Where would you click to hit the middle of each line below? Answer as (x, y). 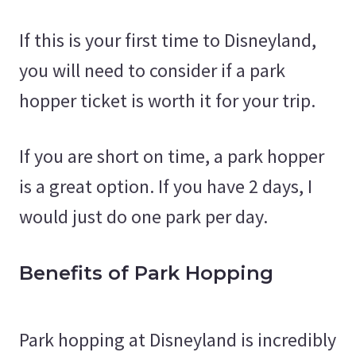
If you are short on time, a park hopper (172, 156)
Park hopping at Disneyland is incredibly (178, 339)
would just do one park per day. (143, 216)
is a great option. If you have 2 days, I (166, 186)
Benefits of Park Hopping (146, 273)
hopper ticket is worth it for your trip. (169, 100)
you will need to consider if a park (152, 70)
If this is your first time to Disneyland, (168, 40)
